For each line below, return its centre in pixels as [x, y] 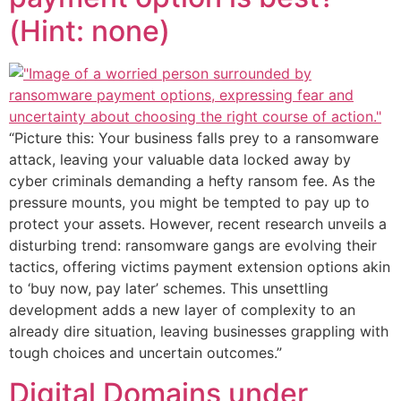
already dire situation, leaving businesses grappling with [199, 332]
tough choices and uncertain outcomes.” [145, 353]
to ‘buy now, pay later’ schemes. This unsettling [169, 289]
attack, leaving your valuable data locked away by [180, 160]
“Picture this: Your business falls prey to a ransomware [194, 138]
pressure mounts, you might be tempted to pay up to [189, 203]
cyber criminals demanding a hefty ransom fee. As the [192, 181]
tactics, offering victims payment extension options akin [200, 267]
